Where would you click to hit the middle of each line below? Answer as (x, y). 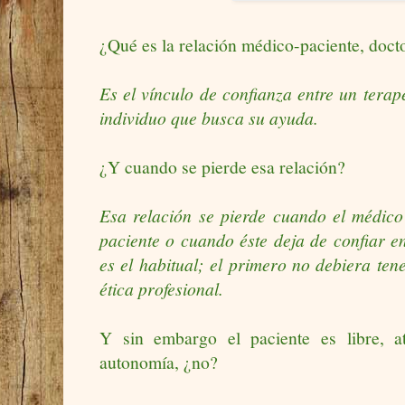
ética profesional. (161, 289)
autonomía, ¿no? (159, 363)
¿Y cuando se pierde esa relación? (222, 167)
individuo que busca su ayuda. (209, 118)
